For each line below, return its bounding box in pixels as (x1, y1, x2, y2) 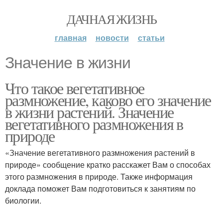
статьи (137, 32, 165, 43)
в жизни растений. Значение (5, 101, 174, 122)
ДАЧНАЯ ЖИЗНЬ (66, 10, 157, 27)
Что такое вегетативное (5, 77, 144, 99)
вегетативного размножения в (5, 113, 183, 134)
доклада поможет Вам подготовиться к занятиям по (5, 183, 196, 194)
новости (95, 32, 129, 43)
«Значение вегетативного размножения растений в (5, 147, 195, 158)
